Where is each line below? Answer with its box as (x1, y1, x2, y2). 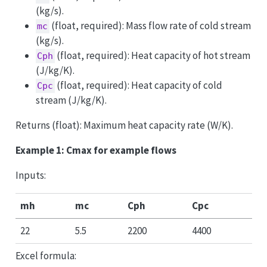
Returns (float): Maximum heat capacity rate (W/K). (15, 118, 233, 132)
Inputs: (15, 168, 46, 182)
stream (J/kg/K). (35, 93, 107, 107)
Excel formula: (15, 249, 76, 263)
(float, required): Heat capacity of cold (55, 78, 223, 92)
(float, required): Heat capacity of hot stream (55, 48, 251, 62)
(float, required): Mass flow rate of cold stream (49, 18, 252, 32)
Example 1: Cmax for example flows (15, 143, 176, 157)
